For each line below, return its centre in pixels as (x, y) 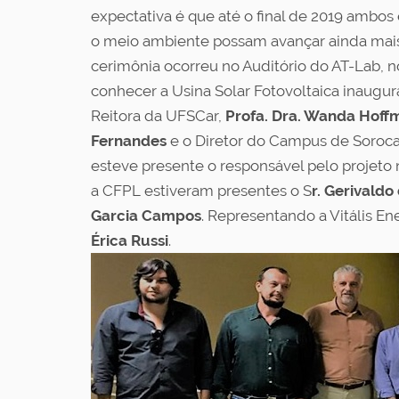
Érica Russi (130, 240)
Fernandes (129, 140)
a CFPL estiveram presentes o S (201, 190)
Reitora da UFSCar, (158, 115)
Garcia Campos (146, 215)
